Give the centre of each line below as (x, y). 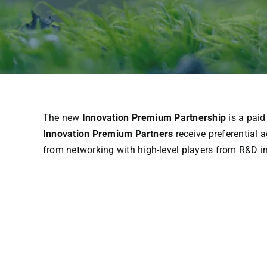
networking (90, 150)
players (197, 150)
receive (191, 133)
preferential (233, 133)
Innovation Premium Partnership (154, 117)
